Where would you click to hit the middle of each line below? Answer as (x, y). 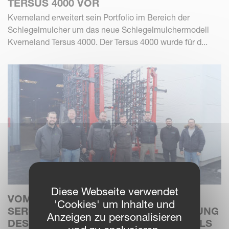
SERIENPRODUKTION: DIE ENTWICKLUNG (113, 211)
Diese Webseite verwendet (114, 191)
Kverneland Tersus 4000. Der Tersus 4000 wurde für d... (108, 42)
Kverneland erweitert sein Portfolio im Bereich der (99, 18)
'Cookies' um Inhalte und (114, 204)
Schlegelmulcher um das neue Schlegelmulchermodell (108, 30)
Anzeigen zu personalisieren (114, 217)
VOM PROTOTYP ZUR (61, 199)
